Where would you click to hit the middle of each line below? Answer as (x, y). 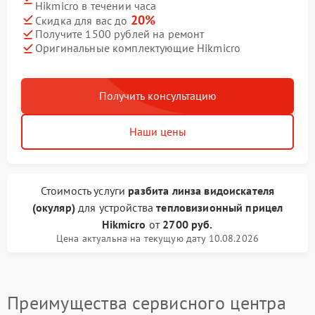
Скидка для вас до (83, 20)
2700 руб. (188, 224)
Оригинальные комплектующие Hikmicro (138, 48)
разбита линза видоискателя (201, 190)
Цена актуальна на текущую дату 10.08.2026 (157, 238)
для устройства (117, 207)
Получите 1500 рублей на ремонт (120, 34)
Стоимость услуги (84, 190)
